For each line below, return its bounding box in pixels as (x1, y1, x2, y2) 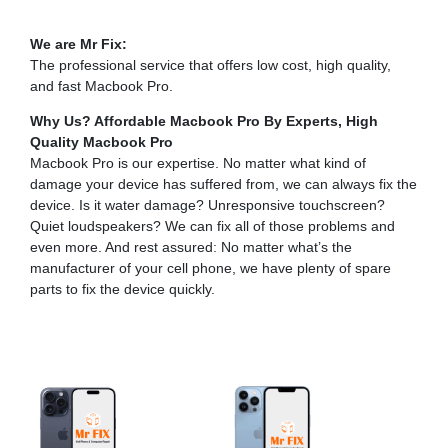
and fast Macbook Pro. (30, 78, 173, 95)
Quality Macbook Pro (30, 134, 173, 151)
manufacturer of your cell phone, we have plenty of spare (30, 260, 391, 277)
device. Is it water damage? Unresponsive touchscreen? (30, 197, 385, 214)
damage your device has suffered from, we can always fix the (30, 176, 417, 193)
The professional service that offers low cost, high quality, (30, 57, 391, 74)
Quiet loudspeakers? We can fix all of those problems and (30, 218, 395, 235)
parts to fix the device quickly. (30, 281, 215, 298)
